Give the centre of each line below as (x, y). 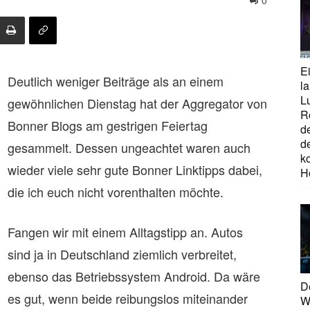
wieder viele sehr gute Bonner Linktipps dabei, (135, 170)
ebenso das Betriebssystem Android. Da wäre (134, 276)
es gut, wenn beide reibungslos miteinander (128, 298)
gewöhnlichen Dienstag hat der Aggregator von (137, 103)
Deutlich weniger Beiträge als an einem (116, 81)
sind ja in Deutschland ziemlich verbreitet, (122, 254)
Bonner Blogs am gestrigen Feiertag (108, 125)
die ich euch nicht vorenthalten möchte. (116, 192)
